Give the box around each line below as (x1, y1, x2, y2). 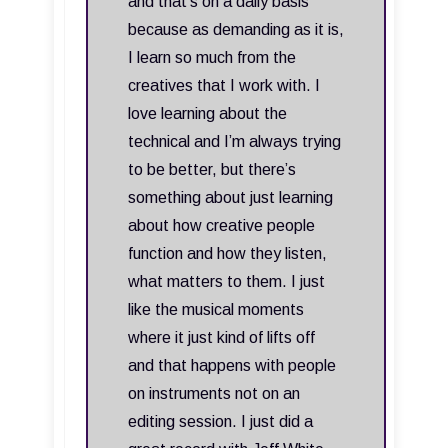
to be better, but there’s (128, 161, 296, 179)
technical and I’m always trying (128, 133, 341, 151)
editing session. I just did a (128, 413, 313, 431)
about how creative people (128, 217, 315, 235)
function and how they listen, (128, 245, 327, 263)
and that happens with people (128, 357, 336, 375)
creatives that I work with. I (128, 77, 320, 95)
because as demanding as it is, (128, 21, 344, 39)
